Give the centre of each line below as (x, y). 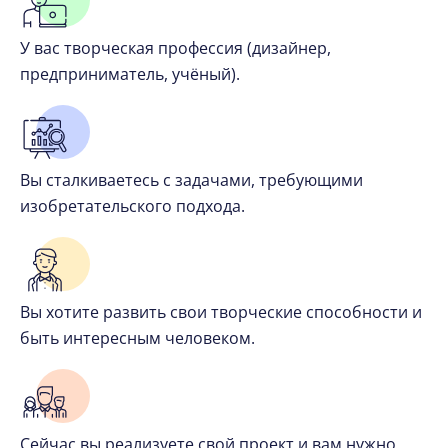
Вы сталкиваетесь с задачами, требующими (191, 179)
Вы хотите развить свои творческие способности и (221, 311)
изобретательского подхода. (132, 205)
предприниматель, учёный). (130, 73)
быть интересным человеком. (137, 337)
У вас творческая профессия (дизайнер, (175, 47)
